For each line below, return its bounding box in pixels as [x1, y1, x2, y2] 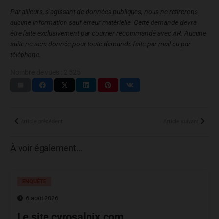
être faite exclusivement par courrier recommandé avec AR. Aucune [10, 29, 206, 38]
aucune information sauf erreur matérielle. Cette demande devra [10, 19, 197, 27]
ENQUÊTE [22, 178, 46, 185]
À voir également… [10, 143, 82, 153]
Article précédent [21, 118, 63, 125]
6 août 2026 [26, 195, 59, 202]
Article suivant [163, 118, 198, 125]
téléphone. [10, 51, 41, 59]
